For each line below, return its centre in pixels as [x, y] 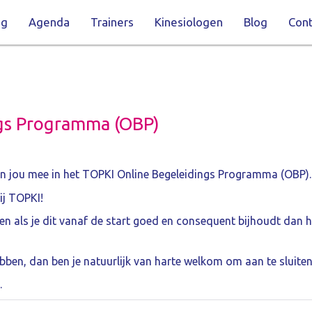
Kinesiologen [188, 22]
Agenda [49, 22]
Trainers [112, 22]
